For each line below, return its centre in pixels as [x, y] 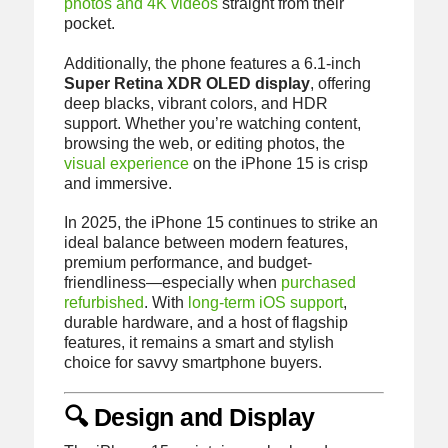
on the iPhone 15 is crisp [278, 163]
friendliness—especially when [172, 282]
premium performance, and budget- [187, 262]
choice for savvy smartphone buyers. [192, 362]
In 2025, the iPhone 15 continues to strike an [220, 222]
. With [165, 302]
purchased [318, 282]
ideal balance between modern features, [205, 242]
